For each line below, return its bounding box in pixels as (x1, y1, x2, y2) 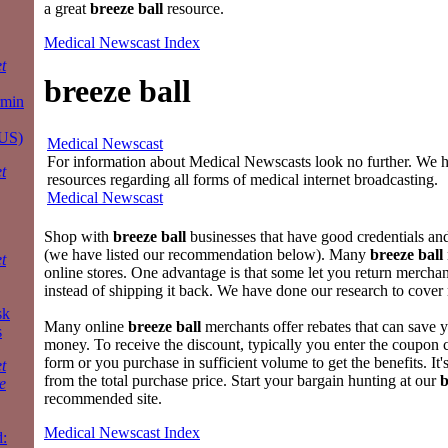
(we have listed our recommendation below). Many (44, 245, 370, 263)
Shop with (44, 227, 113, 245)
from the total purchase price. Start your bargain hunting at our (44, 371, 440, 389)
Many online (44, 317, 128, 335)
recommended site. (44, 389, 162, 407)
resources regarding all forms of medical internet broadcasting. (47, 170, 438, 188)
